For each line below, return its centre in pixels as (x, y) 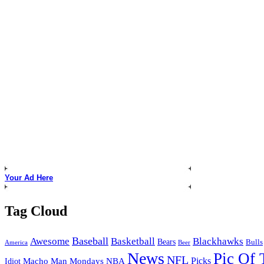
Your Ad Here (29, 178)
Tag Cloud (36, 211)
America (16, 243)
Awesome (50, 242)
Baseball (90, 241)
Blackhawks (218, 242)
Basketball (133, 242)
